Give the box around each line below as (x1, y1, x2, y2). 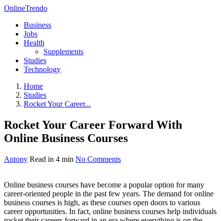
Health (24, 38, 44, 47)
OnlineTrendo (4, 4, 47, 12)
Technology (24, 65, 61, 74)
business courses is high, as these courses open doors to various (4, 198, 200, 207)
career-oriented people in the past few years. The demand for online (4, 189, 214, 198)
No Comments (75, 154, 121, 163)
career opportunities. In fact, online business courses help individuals (4, 207, 217, 216)
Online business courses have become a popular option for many (4, 180, 204, 189)
